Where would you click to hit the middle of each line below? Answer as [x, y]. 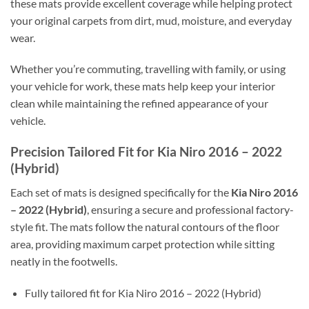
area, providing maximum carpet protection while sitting [142, 243]
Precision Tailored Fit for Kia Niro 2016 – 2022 [146, 152]
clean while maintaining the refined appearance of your [139, 103]
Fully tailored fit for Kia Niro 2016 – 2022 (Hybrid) [143, 292]
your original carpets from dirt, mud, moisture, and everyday [151, 20]
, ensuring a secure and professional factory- [190, 209]
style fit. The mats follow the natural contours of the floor [145, 226]
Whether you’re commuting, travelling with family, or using [148, 69]
